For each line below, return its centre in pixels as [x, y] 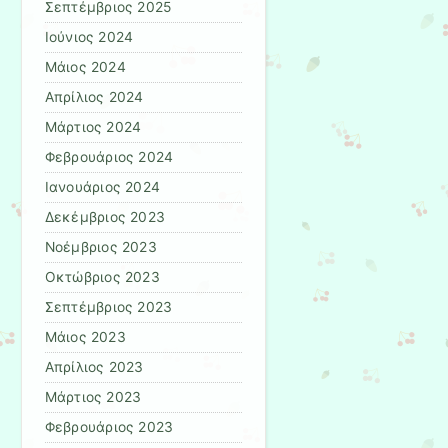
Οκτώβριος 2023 [102, 277]
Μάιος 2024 [85, 67]
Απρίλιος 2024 [94, 97]
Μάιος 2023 [85, 337]
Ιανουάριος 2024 [102, 187]
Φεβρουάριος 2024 [109, 157]
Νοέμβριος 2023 [100, 247]
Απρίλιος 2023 [94, 367]
